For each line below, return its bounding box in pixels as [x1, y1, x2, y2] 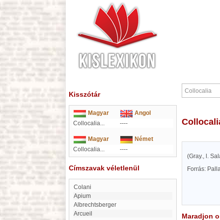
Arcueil [78, 210, 92, 217]
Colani [78, 184, 91, 191]
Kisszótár [69, 90, 100, 98]
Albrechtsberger [78, 201, 116, 208]
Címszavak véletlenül [69, 164, 139, 172]
